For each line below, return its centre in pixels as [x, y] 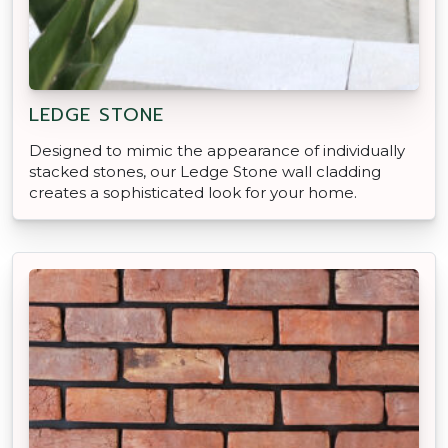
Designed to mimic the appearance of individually [217, 150]
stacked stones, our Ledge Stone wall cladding [205, 171]
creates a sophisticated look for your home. [193, 192]
